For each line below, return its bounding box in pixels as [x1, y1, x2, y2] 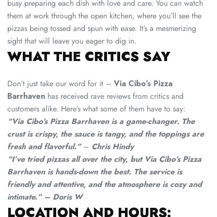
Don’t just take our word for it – [7, 78, 114, 90]
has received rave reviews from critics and [45, 91, 184, 102]
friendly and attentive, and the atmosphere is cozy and [7, 179, 202, 190]
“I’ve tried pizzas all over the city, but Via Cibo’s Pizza [7, 154, 201, 165]
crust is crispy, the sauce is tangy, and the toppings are [7, 128, 204, 140]
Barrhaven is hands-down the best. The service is [7, 166, 182, 178]
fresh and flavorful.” [7, 141, 81, 153]
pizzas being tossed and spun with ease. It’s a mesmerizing [7, 23, 196, 34]
